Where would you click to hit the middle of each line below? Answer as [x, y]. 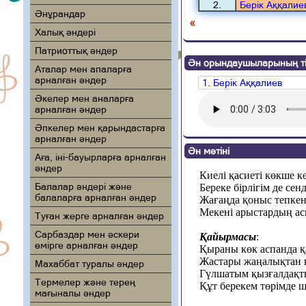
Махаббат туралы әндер [89, 264]
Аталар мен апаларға [83, 69]
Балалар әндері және [83, 186]
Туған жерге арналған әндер [99, 216]
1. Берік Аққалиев [242, 83]
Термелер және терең [85, 282]
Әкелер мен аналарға [84, 98]
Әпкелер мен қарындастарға [100, 128]
